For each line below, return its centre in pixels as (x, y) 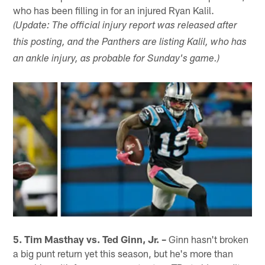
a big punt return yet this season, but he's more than (123, 253)
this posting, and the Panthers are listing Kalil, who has (130, 43)
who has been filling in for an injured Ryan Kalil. (114, 10)
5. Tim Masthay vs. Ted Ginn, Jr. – (90, 239)
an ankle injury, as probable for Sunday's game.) (117, 59)
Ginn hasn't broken (208, 239)
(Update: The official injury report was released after (125, 26)
